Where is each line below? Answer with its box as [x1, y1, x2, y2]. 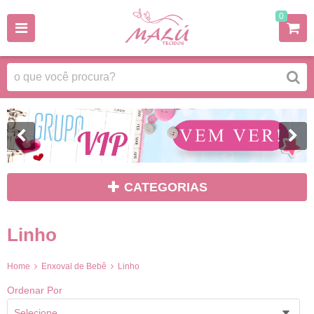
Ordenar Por [7, 284, 62, 296]
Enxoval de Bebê [41, 261, 107, 272]
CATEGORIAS [124, 180, 207, 195]
